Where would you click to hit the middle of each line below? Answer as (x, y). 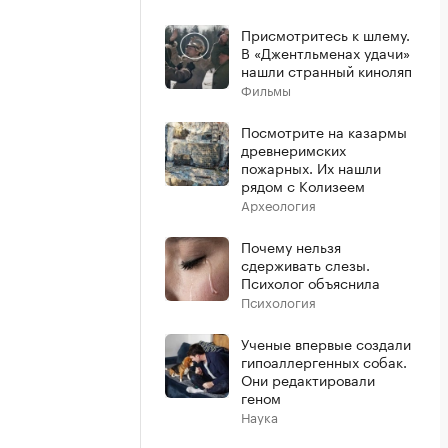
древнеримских (293, 149)
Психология (278, 301)
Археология (278, 204)
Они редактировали (308, 379)
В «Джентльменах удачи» (325, 52)
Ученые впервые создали (326, 343)
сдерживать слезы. (305, 264)
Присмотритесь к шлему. (325, 34)
